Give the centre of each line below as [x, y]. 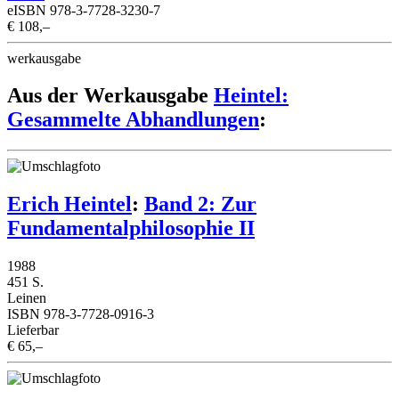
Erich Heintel [69, 204]
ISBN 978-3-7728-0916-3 [81, 314]
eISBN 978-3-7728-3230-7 [84, 10]
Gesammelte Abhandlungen [133, 120]
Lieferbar [33, 330]
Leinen [27, 298]
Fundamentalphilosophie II [131, 228]
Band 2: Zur [200, 204]
